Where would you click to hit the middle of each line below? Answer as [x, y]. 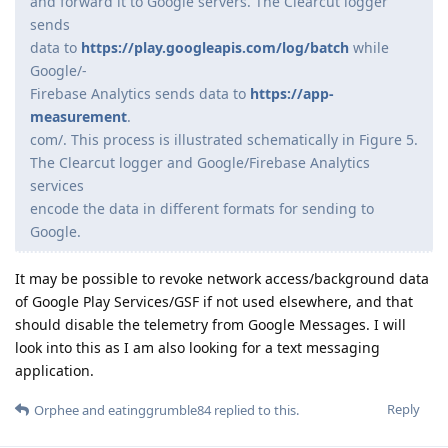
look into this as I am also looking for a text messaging [197, 348]
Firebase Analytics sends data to [140, 94]
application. [54, 371]
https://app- [292, 94]
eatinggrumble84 [159, 410]
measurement [78, 117]
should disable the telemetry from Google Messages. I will [210, 325]
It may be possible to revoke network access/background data [222, 279]
